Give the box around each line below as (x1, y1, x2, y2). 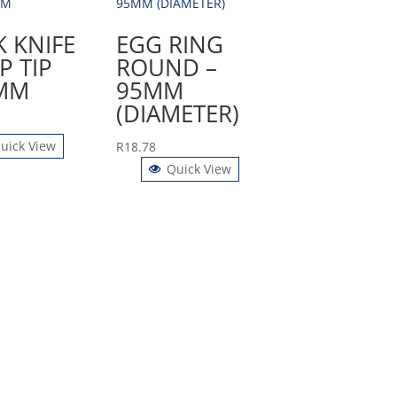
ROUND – (116, 51, 218, 84)
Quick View (167, 160, 232, 178)
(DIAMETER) (116, 97, 240, 130)
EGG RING (116, 28, 224, 61)
